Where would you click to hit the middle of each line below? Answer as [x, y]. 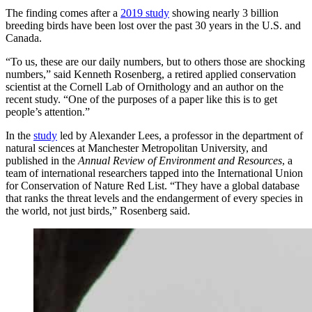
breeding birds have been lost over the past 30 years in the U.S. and [153, 25]
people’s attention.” [48, 111]
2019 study [145, 13]
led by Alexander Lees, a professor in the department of [180, 135]
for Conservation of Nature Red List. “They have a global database [153, 185]
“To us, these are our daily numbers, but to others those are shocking [155, 61]
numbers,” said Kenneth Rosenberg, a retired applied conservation [151, 74]
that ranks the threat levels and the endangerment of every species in [154, 198]
